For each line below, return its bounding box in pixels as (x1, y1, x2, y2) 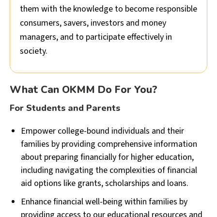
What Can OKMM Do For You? (10, 83, 157, 97)
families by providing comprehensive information (20, 138, 197, 150)
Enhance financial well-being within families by (20, 195, 187, 208)
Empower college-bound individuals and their (20, 124, 184, 137)
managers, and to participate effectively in (20, 31, 172, 44)
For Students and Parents (10, 102, 120, 114)
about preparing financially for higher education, (20, 151, 194, 163)
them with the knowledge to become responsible (20, 3, 197, 15)
